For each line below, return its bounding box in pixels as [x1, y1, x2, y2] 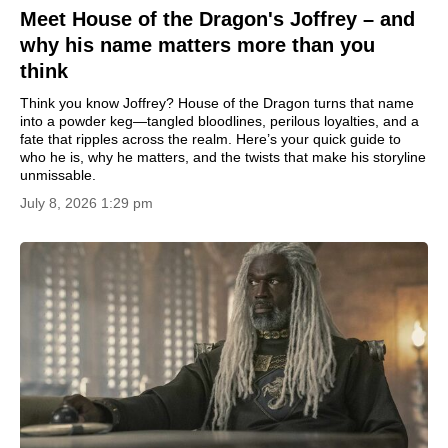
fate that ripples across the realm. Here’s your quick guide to [20, 131, 401, 147]
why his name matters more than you [20, 34, 375, 56]
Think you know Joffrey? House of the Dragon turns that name [20, 95, 414, 111]
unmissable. [20, 167, 96, 183]
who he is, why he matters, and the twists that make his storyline [20, 149, 426, 165]
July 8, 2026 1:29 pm [20, 195, 153, 211]
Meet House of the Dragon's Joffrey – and [20, 8, 415, 30]
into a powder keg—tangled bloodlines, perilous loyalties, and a [20, 113, 419, 129]
